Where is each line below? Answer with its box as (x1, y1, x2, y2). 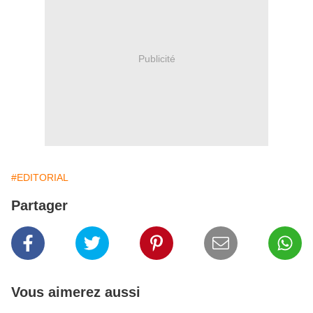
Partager (11, 198, 68, 213)
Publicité (138, 52, 175, 64)
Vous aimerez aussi (11, 284, 140, 300)
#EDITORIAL (11, 172, 68, 183)
